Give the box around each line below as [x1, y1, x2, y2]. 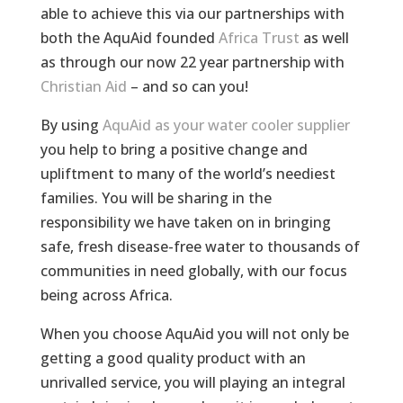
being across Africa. [40, 284, 173, 305]
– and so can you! [126, 76, 248, 96]
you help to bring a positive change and [40, 139, 308, 159]
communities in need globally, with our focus [40, 260, 347, 281]
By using [40, 114, 103, 135]
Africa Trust [218, 27, 300, 48]
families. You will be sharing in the [40, 187, 272, 208]
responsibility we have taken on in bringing [40, 211, 331, 232]
